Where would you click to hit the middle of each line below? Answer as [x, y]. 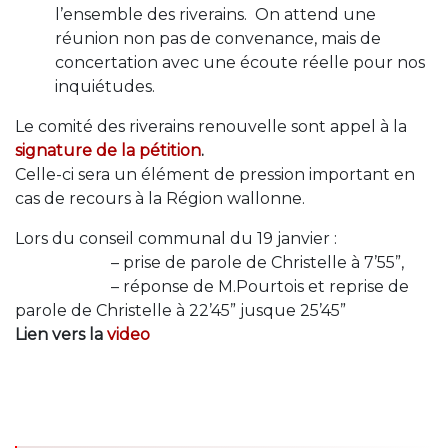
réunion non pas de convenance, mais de [218, 38]
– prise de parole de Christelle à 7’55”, [209, 262]
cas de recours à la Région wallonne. [160, 198]
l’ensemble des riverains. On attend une [215, 14]
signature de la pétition [108, 150]
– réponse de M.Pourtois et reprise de [212, 286]
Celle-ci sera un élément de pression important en [215, 174]
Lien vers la [61, 334]
